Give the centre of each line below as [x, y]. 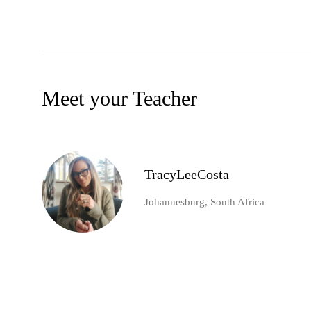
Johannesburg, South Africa [204, 202]
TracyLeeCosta [187, 175]
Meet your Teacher [119, 99]
